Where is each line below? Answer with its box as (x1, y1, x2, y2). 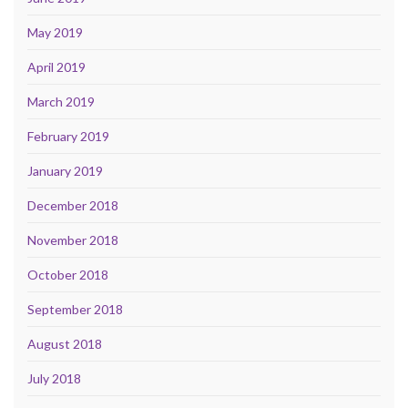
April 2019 (27, 59, 86, 76)
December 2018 (27, 198, 118, 214)
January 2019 (27, 163, 103, 179)
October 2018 (27, 267, 108, 283)
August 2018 (27, 336, 102, 352)
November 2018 (27, 232, 118, 249)
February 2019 (27, 128, 109, 145)
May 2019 (27, 25, 83, 41)
